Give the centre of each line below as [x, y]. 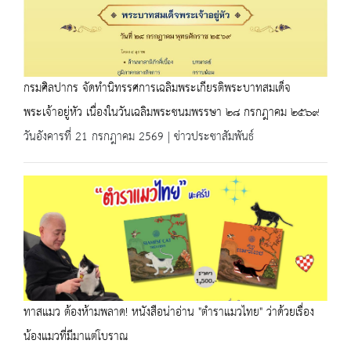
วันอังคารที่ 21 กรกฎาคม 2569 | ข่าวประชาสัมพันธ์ [139, 137]
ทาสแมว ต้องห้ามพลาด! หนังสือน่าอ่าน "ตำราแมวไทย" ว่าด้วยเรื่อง [169, 312]
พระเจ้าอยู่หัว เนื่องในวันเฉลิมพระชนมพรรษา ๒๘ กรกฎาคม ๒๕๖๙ [171, 112]
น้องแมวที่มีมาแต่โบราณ [76, 337]
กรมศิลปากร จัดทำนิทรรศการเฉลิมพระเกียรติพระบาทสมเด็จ [157, 88]
